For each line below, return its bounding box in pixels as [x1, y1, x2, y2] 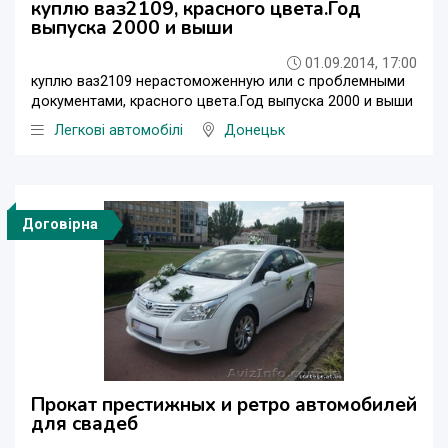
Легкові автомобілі [54, 122, 183, 140]
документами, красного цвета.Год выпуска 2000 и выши [31, 93, 413, 111]
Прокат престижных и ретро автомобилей [31, 392, 417, 419]
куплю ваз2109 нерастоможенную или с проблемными [31, 73, 405, 91]
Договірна [22, 216, 98, 234]
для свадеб [31, 411, 138, 438]
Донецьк [224, 122, 285, 140]
